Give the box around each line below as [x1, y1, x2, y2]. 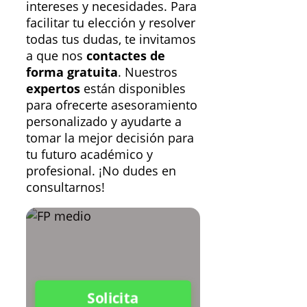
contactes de [86, 47, 165, 64]
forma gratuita [26, 63, 118, 80]
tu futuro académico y [26, 145, 153, 162]
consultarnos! [26, 178, 105, 195]
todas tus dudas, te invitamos [26, 30, 196, 47]
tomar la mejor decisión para [26, 129, 194, 146]
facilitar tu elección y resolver [26, 14, 195, 31]
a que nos [26, 47, 86, 64]
